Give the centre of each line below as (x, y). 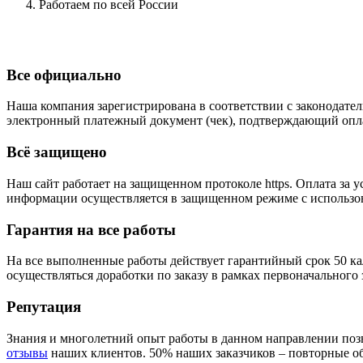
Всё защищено (57, 152)
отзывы (27, 352)
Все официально (64, 75)
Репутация (44, 306)
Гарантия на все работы (91, 229)
